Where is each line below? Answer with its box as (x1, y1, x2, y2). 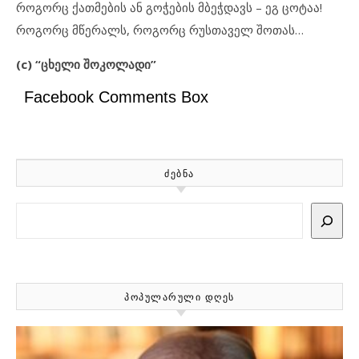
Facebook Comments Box (24, 88, 208, 106)
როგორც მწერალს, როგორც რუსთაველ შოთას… (16, 22, 304, 38)
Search (15, 204, 52, 220)
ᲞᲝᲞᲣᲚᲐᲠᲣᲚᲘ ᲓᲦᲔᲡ (124, 292, 235, 303)
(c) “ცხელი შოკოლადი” (16, 56, 156, 72)
